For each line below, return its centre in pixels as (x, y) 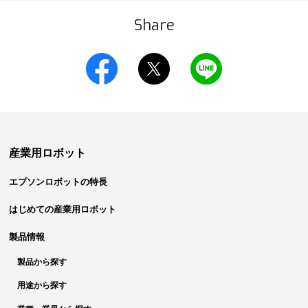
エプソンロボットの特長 (58, 181)
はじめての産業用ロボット (63, 209)
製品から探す (42, 262)
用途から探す (42, 286)
